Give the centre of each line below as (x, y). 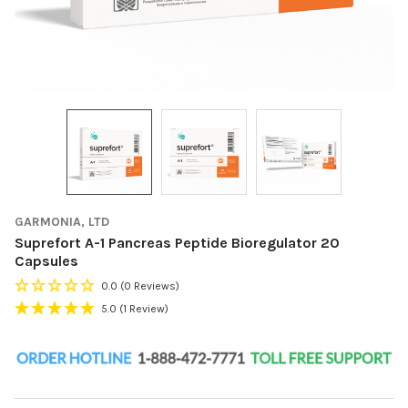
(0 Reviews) (150, 286)
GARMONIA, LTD (62, 221)
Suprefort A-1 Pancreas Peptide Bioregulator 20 (177, 242)
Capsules (46, 260)
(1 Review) (144, 308)
